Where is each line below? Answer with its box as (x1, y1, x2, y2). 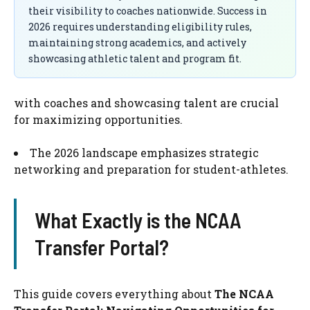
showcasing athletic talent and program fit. (28, 51, 241, 65)
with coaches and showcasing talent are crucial (14, 95, 279, 110)
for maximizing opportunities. (14, 111, 183, 127)
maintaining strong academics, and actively (28, 35, 246, 49)
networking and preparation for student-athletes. (14, 161, 289, 176)
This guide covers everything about (14, 286, 215, 301)
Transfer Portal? (34, 234, 169, 259)
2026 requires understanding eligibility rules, (28, 19, 252, 33)
